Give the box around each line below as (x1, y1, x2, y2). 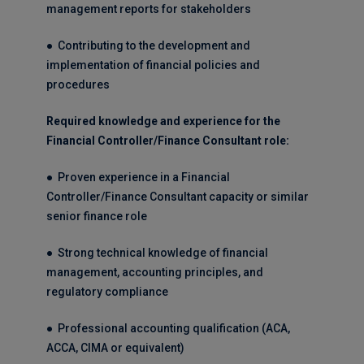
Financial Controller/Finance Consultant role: (45, 134, 289, 147)
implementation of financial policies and (45, 58, 260, 71)
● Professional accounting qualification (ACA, (45, 322, 290, 335)
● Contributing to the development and (45, 39, 250, 52)
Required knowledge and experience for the (45, 115, 280, 128)
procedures (45, 78, 110, 91)
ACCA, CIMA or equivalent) (45, 341, 184, 354)
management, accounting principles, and (45, 266, 263, 279)
